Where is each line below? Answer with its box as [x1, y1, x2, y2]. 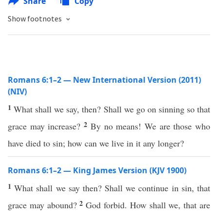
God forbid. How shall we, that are [86, 199, 211, 211]
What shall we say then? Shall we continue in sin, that [14, 182, 211, 194]
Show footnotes [8, 14, 63, 23]
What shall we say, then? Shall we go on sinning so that [14, 103, 211, 115]
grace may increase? [8, 120, 84, 132]
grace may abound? [8, 199, 80, 211]
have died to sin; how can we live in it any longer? [8, 137, 184, 149]
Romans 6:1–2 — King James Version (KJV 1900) [8, 165, 186, 176]
